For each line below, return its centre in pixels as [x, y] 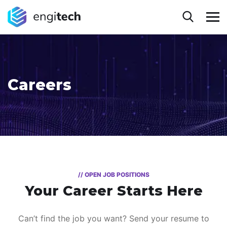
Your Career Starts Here [113, 191]
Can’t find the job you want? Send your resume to [113, 219]
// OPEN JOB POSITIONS [113, 175]
